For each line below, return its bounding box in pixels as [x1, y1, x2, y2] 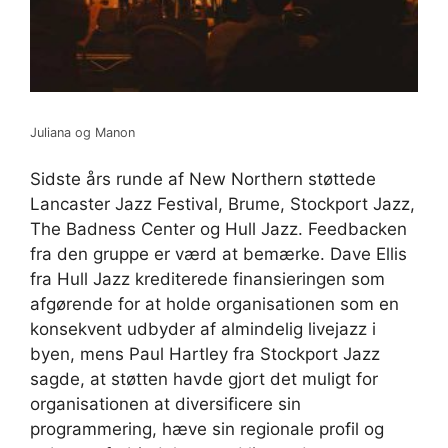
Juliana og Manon [30, 124, 135, 140]
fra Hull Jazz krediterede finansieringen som [30, 269, 385, 290]
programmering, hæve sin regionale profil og [30, 419, 384, 440]
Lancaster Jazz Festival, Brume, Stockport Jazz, [30, 194, 415, 215]
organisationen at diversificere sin [30, 394, 301, 415]
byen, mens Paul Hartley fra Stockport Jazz [30, 344, 380, 365]
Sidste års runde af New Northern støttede [30, 169, 376, 190]
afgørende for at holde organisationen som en [30, 294, 399, 315]
